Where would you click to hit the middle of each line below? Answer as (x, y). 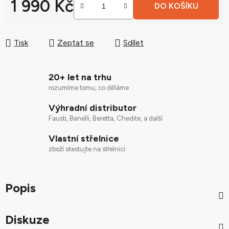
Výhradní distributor (93, 108)
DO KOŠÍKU (176, 6)
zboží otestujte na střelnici (87, 149)
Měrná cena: (32, 22)
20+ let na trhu (80, 77)
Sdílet (133, 43)
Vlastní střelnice (84, 138)
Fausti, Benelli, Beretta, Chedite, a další (106, 118)
